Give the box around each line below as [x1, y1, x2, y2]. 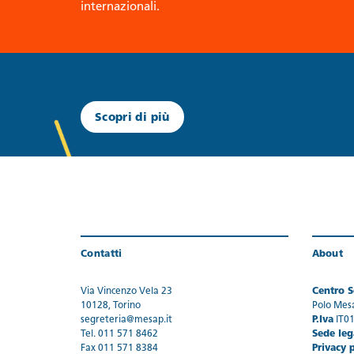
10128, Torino [81, 301, 141, 311]
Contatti [81, 250, 122, 259]
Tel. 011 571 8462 [81, 330, 158, 339]
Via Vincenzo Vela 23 [81, 287, 172, 296]
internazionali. [81, 2, 160, 13]
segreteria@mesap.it [81, 315, 172, 325]
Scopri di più [95, 112, 170, 124]
